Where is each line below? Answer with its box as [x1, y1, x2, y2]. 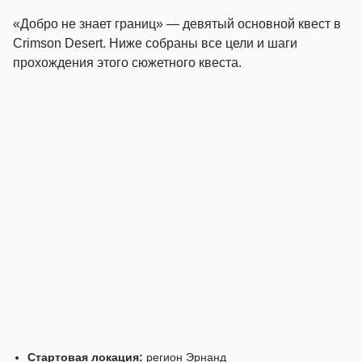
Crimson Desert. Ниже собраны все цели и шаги [13, 36, 297, 51]
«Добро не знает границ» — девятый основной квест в [13, 17, 341, 32]
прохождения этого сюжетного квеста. [13, 56, 242, 70]
